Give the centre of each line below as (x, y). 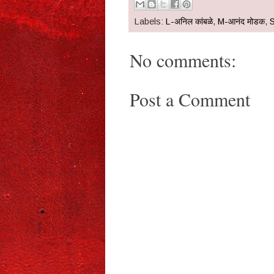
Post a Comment (190, 99)
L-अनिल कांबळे (189, 22)
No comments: (183, 60)
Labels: (150, 22)
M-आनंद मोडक (241, 22)
